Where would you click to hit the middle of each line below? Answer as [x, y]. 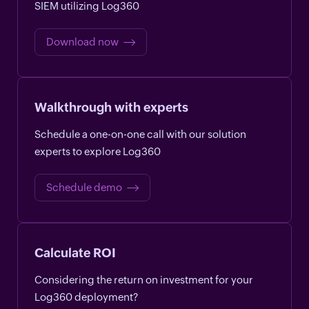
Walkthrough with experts [111, 107]
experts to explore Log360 [98, 151]
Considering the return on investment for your [144, 279]
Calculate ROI [75, 252]
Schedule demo [84, 187]
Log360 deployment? [86, 297]
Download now [82, 41]
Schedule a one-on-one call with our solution [140, 134]
